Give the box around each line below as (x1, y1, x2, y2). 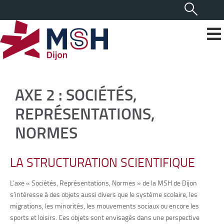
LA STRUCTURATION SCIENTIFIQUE (10, 153, 195, 171)
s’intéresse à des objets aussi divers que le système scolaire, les (10, 189, 197, 199)
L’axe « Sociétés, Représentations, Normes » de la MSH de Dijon (10, 178, 197, 187)
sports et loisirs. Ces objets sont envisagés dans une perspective (10, 212, 199, 222)
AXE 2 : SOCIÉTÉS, (15, 83, 137, 105)
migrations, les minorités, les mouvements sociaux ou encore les (10, 201, 199, 210)
